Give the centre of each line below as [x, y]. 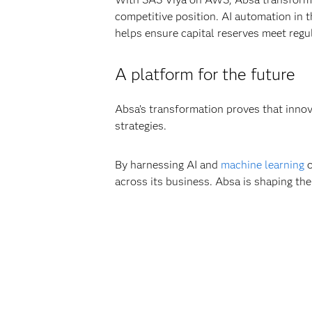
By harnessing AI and [167, 165]
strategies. [140, 126]
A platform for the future [205, 74]
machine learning [262, 165]
